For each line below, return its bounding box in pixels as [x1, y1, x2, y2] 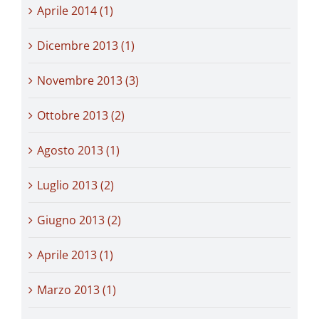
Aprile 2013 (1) [37, 246, 113, 263]
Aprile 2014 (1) [37, 2, 113, 19]
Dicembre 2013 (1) [37, 37, 135, 53]
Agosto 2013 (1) [37, 142, 120, 158]
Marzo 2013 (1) [37, 281, 116, 298]
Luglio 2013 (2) [37, 177, 114, 193]
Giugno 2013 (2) [37, 211, 121, 228]
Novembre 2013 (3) [37, 72, 139, 88]
